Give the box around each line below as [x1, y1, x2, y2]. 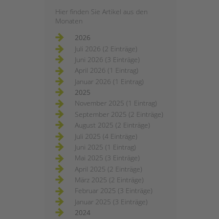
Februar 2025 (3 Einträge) [75, 186, 153, 196]
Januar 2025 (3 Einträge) [75, 197, 148, 206]
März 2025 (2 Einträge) [75, 175, 144, 185]
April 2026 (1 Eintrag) [75, 66, 138, 75]
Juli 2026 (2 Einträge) [75, 44, 137, 53]
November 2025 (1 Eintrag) [75, 98, 157, 108]
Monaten [55, 16, 83, 25]
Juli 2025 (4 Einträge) [75, 131, 137, 141]
